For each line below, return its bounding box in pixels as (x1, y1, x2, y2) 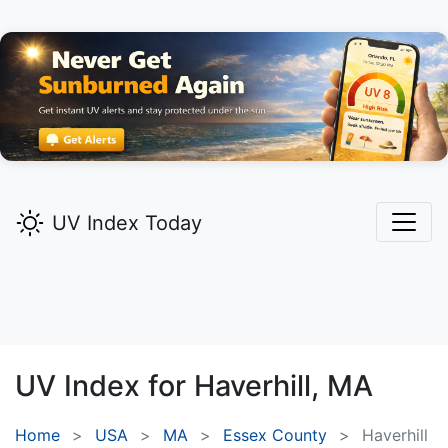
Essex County (223, 425, 327, 446)
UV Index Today (52, 211, 202, 236)
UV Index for (15, 368, 194, 404)
